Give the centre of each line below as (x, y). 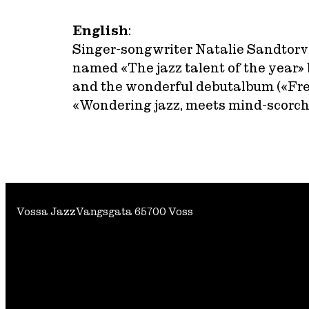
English (100, 31)
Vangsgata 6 (108, 211)
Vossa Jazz (46, 211)
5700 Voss (167, 211)
